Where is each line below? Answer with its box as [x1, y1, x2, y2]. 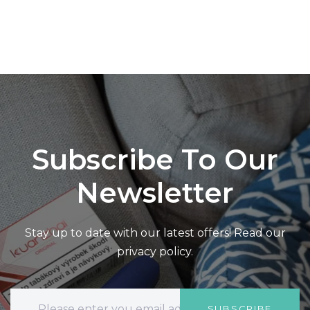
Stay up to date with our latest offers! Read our [24, 226, 286, 239]
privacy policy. [117, 244, 193, 258]
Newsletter [76, 175, 234, 210]
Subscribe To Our [32, 142, 278, 176]
